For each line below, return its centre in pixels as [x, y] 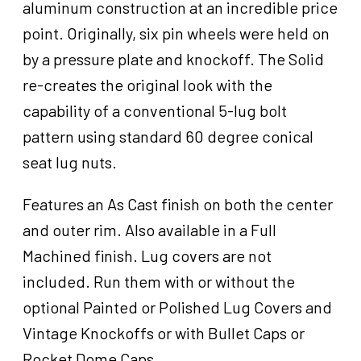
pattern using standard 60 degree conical [168, 137]
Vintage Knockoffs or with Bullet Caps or [164, 333]
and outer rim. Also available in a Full [149, 230]
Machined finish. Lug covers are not [147, 256]
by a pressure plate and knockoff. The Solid [173, 59]
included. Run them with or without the [159, 282]
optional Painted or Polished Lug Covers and [177, 307]
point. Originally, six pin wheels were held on [176, 33]
